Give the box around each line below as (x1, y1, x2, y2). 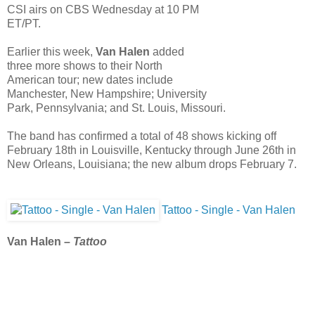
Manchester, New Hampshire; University (7, 88, 207, 101)
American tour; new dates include (7, 74, 173, 86)
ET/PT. (7, 18, 41, 30)
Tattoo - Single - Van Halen (159, 204, 295, 217)
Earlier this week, (7, 46, 96, 58)
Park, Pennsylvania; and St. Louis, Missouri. (7, 102, 226, 115)
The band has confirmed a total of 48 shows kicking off (7, 130, 276, 143)
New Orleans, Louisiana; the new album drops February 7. (7, 158, 297, 171)
